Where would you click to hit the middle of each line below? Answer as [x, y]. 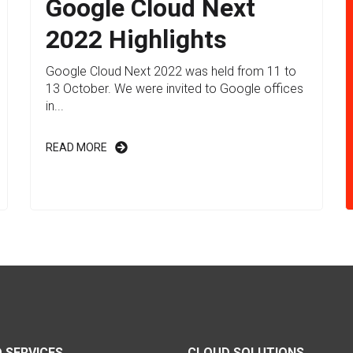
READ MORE [77, 147]
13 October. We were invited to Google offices [175, 88]
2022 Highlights [137, 39]
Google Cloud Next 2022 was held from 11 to [171, 71]
